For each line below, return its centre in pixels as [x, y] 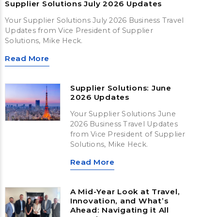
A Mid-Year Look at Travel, [125, 192]
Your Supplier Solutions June [123, 114]
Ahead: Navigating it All [119, 210]
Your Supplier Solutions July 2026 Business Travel [94, 21]
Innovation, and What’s [119, 201]
